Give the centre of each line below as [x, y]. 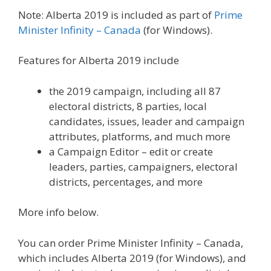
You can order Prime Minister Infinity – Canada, [131, 243]
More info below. [58, 212]
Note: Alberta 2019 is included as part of [116, 15]
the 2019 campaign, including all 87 [135, 91]
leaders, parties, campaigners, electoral [143, 166]
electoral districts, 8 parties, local [128, 106]
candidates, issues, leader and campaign [147, 121]
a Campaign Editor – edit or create [131, 151]
